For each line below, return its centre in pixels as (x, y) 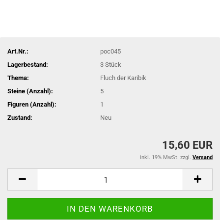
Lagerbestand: (28, 64)
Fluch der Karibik (124, 78)
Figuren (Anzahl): (32, 104)
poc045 (111, 51)
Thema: (18, 78)
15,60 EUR (187, 145)
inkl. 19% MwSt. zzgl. (166, 157)
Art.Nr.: (18, 51)
